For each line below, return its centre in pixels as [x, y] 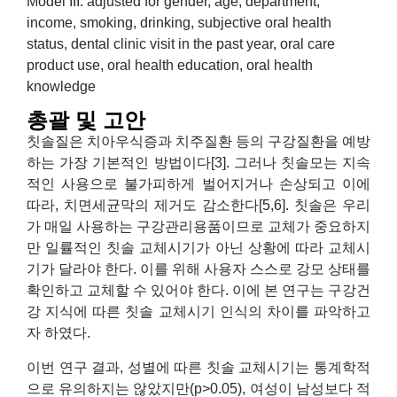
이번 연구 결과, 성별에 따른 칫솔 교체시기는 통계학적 [198, 367]
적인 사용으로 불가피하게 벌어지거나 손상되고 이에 [198, 184]
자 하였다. [58, 333]
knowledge [61, 86]
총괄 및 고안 [86, 121]
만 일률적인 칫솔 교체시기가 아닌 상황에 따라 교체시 [198, 248]
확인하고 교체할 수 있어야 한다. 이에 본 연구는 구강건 [198, 291]
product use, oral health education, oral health [170, 65]
